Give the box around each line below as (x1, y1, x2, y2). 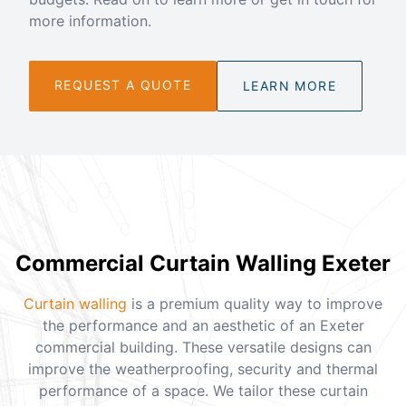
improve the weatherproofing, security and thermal (28, 359, 378, 378)
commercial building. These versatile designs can (34, 337, 372, 356)
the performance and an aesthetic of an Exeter (42, 315, 364, 334)
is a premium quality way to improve (127, 294, 382, 313)
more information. (29, 11, 151, 30)
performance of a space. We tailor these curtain (38, 381, 368, 400)
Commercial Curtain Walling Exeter (15, 249, 391, 276)
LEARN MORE (243, 77, 336, 93)
